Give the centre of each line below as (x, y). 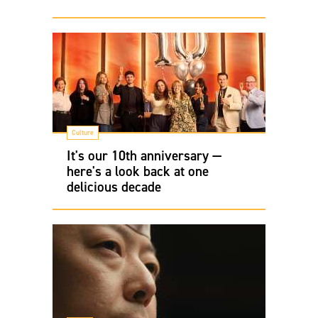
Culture (83, 132)
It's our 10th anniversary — (144, 155)
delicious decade (114, 187)
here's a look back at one (138, 171)
